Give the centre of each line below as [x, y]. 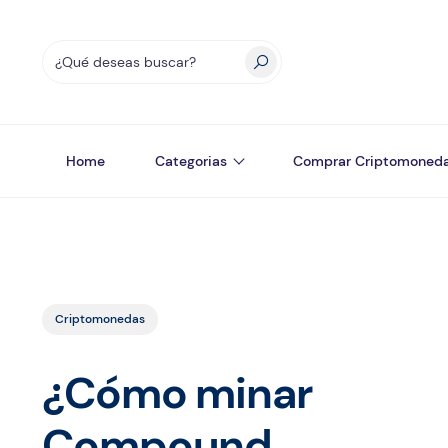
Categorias [191, 161]
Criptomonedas [100, 319]
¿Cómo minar [177, 393]
